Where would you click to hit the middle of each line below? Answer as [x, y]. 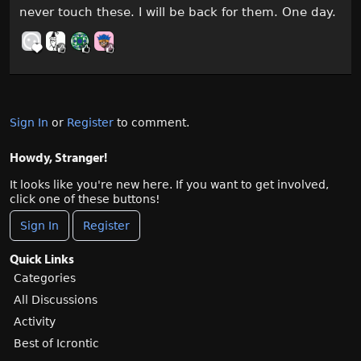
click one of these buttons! [85, 199]
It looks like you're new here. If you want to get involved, [169, 185]
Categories [45, 278]
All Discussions [56, 300]
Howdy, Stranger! [58, 158]
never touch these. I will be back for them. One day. [178, 12]
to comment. [151, 123]
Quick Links [42, 259]
